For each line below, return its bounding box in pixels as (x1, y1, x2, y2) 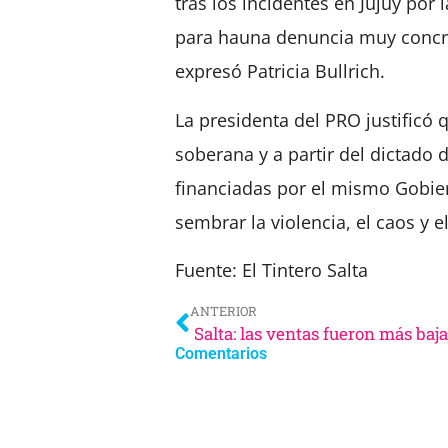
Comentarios (175, 343, 267, 363)
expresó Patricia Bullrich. (175, 59, 385, 84)
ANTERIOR (190, 302, 257, 319)
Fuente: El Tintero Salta (175, 258, 368, 283)
